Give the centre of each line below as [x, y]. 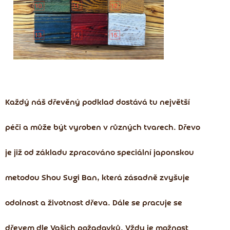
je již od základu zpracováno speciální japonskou [100, 153]
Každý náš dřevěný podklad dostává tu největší [98, 103]
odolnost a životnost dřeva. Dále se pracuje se [94, 204]
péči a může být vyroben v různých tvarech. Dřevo [103, 128]
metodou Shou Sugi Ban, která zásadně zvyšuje [97, 178]
